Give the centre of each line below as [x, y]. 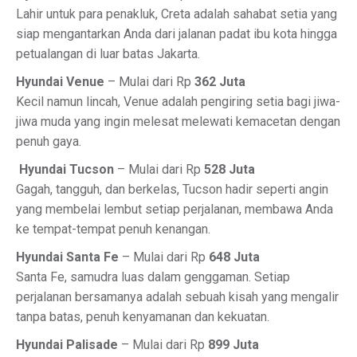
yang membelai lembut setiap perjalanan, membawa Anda [175, 209]
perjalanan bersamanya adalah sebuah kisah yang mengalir [177, 297]
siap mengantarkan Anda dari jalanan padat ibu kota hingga [177, 34]
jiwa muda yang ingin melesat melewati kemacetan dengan [178, 122]
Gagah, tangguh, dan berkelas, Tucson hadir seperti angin [172, 189]
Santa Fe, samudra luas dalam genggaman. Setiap [153, 277]
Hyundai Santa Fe [67, 257]
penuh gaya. [49, 141]
